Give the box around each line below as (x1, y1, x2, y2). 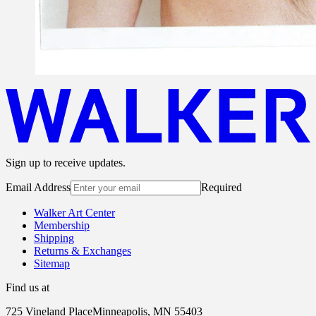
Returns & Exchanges (34, 245, 131, 257)
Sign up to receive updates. (6, 157, 126, 169)
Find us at (6, 281, 49, 294)
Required (201, 181, 242, 194)
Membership (34, 219, 90, 232)
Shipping (34, 232, 74, 245)
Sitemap (34, 257, 70, 270)
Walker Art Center (34, 207, 115, 219)
